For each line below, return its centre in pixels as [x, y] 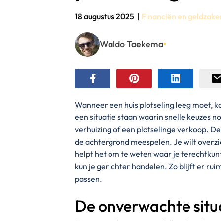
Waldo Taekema [131, 44]
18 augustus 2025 [105, 16]
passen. [89, 179]
